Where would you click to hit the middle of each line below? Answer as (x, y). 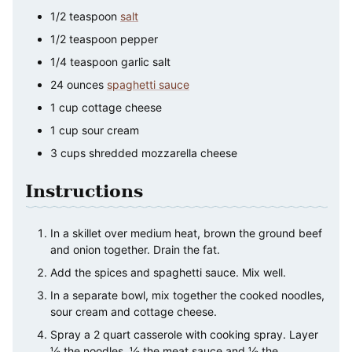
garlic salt (146, 62)
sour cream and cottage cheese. (134, 312)
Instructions (84, 191)
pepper (139, 39)
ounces (85, 85)
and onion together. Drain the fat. (135, 250)
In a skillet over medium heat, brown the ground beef (186, 233)
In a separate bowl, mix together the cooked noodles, (187, 295)
